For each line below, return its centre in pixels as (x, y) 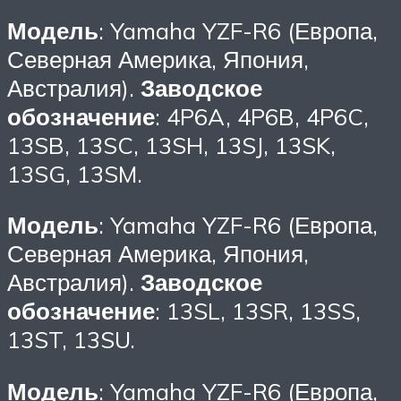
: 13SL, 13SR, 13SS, (258, 311)
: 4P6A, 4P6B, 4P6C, (262, 116)
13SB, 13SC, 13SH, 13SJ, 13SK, (171, 145)
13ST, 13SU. (71, 340)
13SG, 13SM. (75, 173)
